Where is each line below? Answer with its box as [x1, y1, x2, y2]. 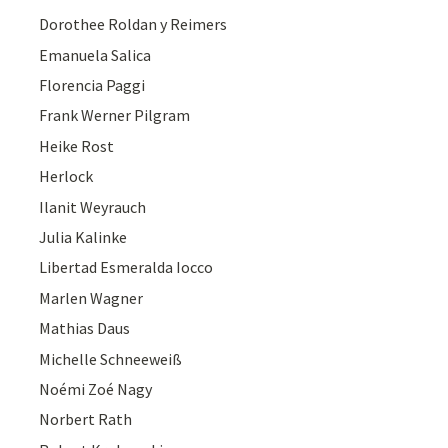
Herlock [39, 166, 94, 187]
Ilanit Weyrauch [39, 196, 147, 217]
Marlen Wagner [39, 287, 144, 308]
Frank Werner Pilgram [39, 105, 191, 126]
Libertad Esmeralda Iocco [39, 257, 214, 278]
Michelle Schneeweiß [39, 348, 183, 369]
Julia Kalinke [39, 227, 128, 248]
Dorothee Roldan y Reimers [39, 14, 228, 35]
